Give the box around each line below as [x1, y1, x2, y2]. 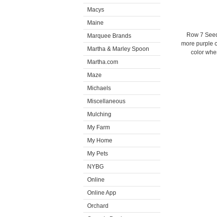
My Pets [87, 150, 108, 157]
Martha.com [87, 59, 118, 65]
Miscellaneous [87, 98, 125, 105]
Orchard [87, 202, 108, 209]
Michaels [87, 85, 111, 92]
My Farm [87, 124, 110, 131]
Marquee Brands [87, 32, 131, 39]
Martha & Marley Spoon [87, 46, 149, 52]
